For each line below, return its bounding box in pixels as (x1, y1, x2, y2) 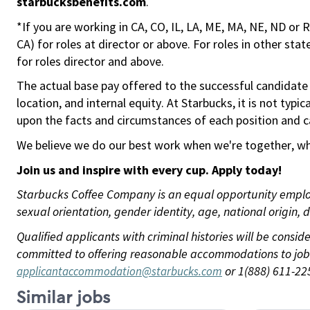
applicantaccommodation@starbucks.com (17, 263, 222, 279)
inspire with (82, 161, 149, 178)
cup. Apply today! (183, 161, 282, 178)
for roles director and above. (17, 53, 164, 69)
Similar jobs (17, 286, 110, 309)
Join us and (17, 161, 82, 178)
